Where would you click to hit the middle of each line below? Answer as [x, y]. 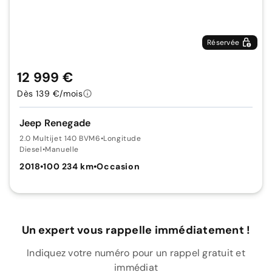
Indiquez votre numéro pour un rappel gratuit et [136, 253]
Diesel [31, 149]
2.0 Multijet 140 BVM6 [60, 138]
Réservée [223, 42]
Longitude [122, 138]
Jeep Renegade [55, 123]
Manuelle [62, 149]
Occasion [118, 166]
